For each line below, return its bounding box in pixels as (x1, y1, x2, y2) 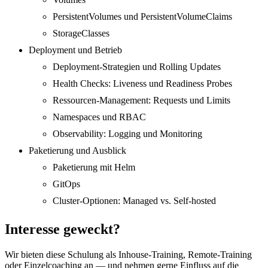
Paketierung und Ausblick (29, 145, 126, 156)
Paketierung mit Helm (53, 162, 135, 173)
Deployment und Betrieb (29, 45, 122, 56)
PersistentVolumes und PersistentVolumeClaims (53, 11, 232, 22)
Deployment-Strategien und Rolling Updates (53, 62, 221, 72)
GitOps (53, 179, 80, 190)
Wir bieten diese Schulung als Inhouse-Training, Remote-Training (5, 249, 252, 260)
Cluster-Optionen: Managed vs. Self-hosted (53, 196, 216, 206)
